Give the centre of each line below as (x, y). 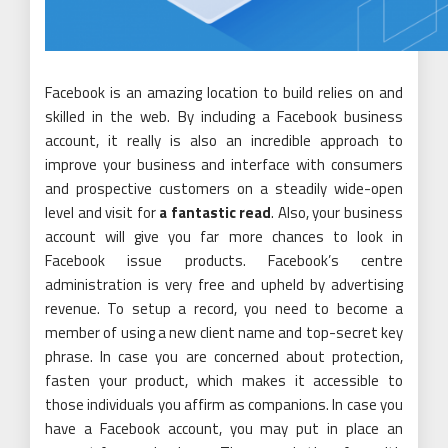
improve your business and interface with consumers (224, 164)
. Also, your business (337, 212)
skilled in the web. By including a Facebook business (224, 116)
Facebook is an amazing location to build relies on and (224, 92)
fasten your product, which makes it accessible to (224, 380)
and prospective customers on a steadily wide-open (224, 188)
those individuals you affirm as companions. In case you (224, 404)
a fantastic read (215, 212)
